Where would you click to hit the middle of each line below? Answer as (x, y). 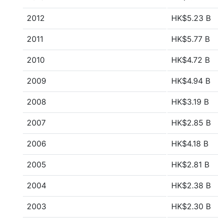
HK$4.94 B (191, 81)
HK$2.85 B (191, 123)
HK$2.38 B (191, 185)
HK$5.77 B (191, 39)
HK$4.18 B (190, 144)
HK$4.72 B (191, 60)
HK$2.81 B (190, 164)
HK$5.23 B (191, 18)
